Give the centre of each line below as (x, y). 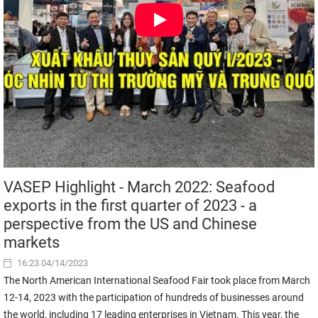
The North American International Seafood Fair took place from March (157, 280)
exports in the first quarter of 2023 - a (130, 205)
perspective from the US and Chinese (130, 224)
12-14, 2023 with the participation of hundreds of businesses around (154, 297)
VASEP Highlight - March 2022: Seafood (139, 187)
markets (32, 242)
